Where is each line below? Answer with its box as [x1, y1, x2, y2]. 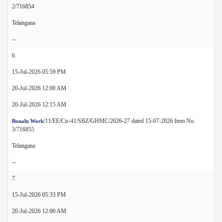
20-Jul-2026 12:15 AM [12, 101, 66, 108]
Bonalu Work [12, 117, 44, 124]
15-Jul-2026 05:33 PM [12, 191, 66, 198]
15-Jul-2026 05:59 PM [12, 68, 66, 75]
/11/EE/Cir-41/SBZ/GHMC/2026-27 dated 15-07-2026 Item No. [44, 117, 195, 124]
